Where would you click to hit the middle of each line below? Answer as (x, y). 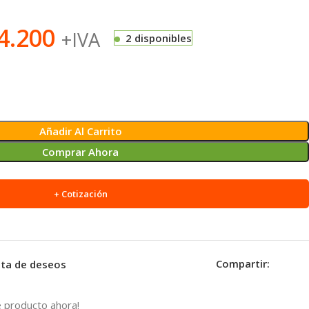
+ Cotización (80, 194)
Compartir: (242, 263)
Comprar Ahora (81, 152)
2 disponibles (159, 38)
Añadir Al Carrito (80, 131)
